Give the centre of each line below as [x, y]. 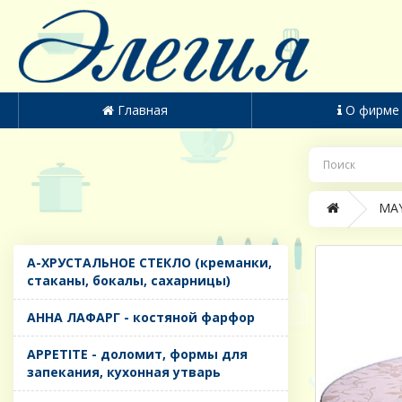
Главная [142, 110]
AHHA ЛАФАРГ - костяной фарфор [141, 318]
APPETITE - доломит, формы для [137, 354]
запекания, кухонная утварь [124, 372]
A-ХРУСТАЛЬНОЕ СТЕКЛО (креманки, [149, 263]
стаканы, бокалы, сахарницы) [129, 281]
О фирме [373, 110]
